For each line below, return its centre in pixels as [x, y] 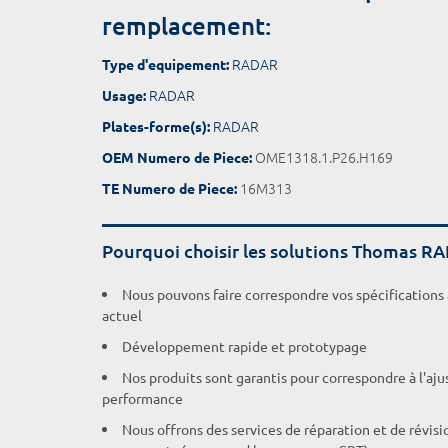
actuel [122, 315]
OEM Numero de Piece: [177, 157]
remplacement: [186, 25]
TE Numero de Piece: [169, 188]
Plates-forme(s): [156, 126]
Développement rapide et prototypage [244, 346]
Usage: [124, 95]
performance [142, 398]
